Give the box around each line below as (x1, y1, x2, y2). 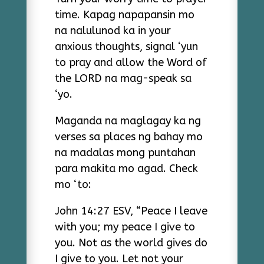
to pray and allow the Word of (54, 56, 207, 69)
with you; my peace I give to (54, 220, 195, 233)
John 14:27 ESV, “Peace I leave (54, 204, 207, 217)
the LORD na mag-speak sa (54, 72, 192, 85)
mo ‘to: (54, 178, 91, 191)
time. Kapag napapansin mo (54, 8, 194, 21)
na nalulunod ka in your (54, 24, 171, 37)
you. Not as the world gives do (54, 236, 207, 249)
